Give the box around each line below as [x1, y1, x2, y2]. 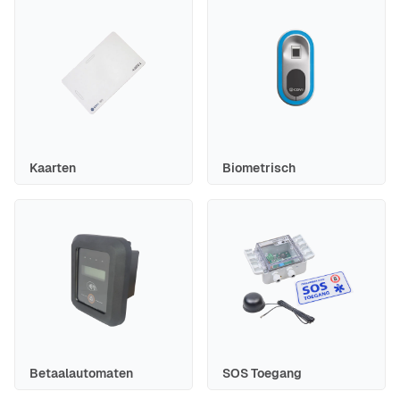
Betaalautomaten [29, 365, 133, 382]
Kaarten [29, 159, 76, 176]
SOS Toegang [222, 365, 302, 382]
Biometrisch [222, 159, 296, 176]
